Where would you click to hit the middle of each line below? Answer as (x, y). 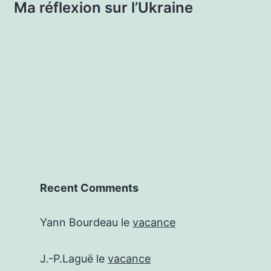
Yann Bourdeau (79, 223)
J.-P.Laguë (67, 259)
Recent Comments (89, 188)
